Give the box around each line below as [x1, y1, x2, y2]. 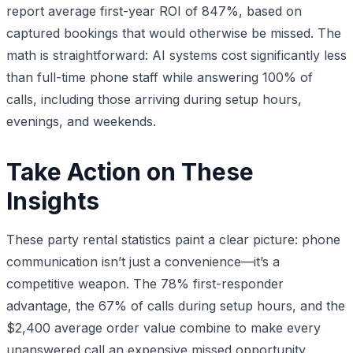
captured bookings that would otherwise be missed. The [6, 24, 341, 41]
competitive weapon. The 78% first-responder [6, 275, 284, 292]
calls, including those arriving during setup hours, [6, 91, 302, 107]
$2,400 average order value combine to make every [6, 319, 321, 336]
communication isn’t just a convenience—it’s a [6, 253, 280, 269]
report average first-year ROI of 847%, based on [6, 2, 302, 19]
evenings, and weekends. [6, 113, 156, 129]
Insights [6, 186, 99, 215]
